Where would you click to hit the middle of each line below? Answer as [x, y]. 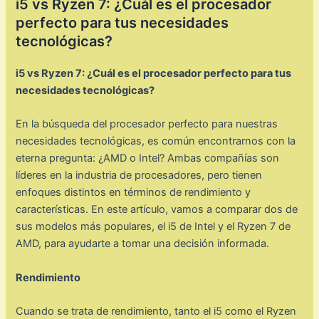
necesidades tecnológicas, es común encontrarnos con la [156, 141]
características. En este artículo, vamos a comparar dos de [157, 210]
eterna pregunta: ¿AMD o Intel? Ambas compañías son [148, 158]
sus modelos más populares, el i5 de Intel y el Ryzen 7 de [153, 227]
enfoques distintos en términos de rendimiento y [134, 193]
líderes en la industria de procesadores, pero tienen [139, 176]
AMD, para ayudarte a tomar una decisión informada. [143, 244]
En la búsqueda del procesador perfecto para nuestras [147, 124]
